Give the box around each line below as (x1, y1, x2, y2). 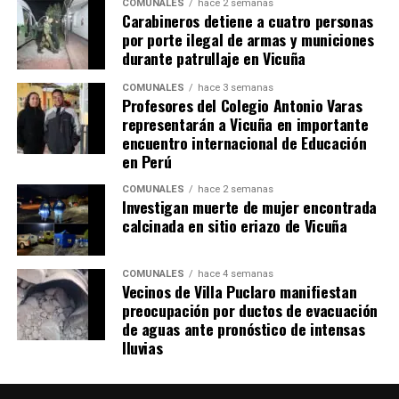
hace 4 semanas (197, 267, 273, 280)
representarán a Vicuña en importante (121, 111, 369, 135)
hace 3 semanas (197, 81, 273, 94)
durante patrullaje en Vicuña (121, 45, 306, 69)
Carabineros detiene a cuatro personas (121, 8, 373, 32)
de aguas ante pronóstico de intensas (121, 316, 365, 340)
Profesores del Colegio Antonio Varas (121, 93, 362, 117)
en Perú (121, 149, 172, 173)
